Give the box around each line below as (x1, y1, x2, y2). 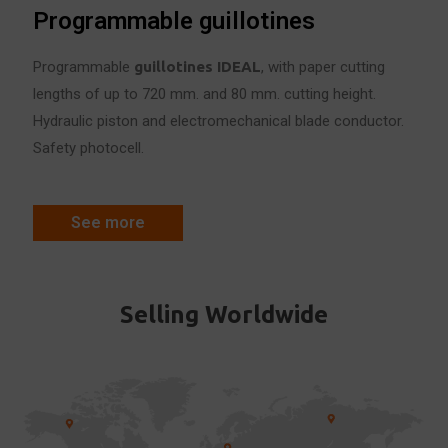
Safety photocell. (33, 139, 145, 157)
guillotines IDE (134, 58, 242, 75)
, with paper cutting (261, 58, 386, 76)
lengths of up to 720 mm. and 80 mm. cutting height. (33, 85, 377, 103)
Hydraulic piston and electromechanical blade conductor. (33, 112, 405, 130)
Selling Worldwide (119, 300, 328, 328)
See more (71, 212, 146, 232)
